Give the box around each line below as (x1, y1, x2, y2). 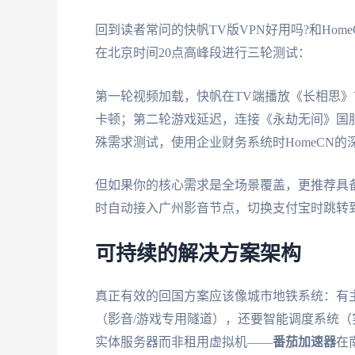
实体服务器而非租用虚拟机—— (95, 334, 273, 349)
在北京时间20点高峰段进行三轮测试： (95, 46, 311, 60)
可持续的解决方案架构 (95, 243, 301, 265)
